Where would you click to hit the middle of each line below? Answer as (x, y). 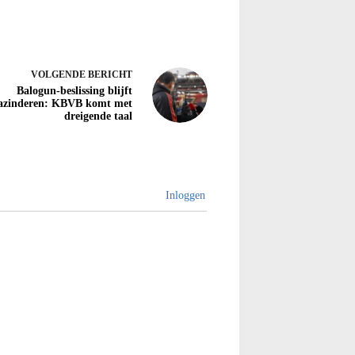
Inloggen (184, 196)
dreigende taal (98, 116)
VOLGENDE (59, 75)
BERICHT (110, 75)
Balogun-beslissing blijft (74, 91)
